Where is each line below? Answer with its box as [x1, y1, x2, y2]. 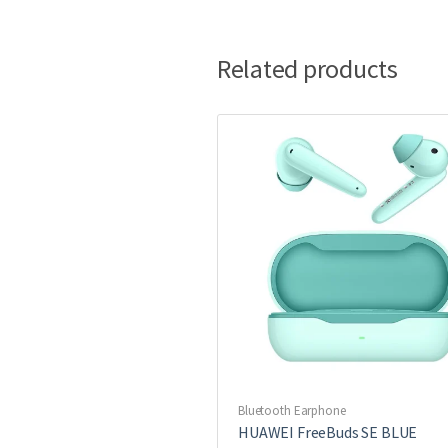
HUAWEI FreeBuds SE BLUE [238, 422, 418, 443]
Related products [217, 51, 398, 85]
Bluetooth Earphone [238, 402, 346, 420]
